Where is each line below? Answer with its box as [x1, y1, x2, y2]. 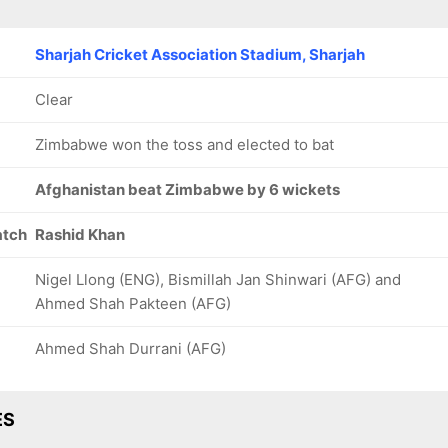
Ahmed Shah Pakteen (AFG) [35, 294, 231, 313]
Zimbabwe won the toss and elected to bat [35, 135, 334, 154]
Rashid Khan [35, 225, 125, 244]
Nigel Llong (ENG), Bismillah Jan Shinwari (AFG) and [35, 270, 401, 289]
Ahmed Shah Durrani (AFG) [35, 339, 226, 358]
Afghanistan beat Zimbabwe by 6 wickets [35, 180, 340, 199]
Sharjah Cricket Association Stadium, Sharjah [35, 45, 365, 64]
